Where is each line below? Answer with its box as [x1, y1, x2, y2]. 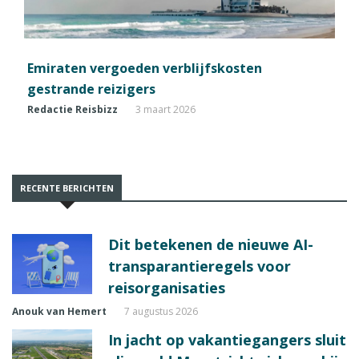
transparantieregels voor [108, 256, 291, 276]
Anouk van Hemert [12, 304, 107, 318]
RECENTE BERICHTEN [20, 181, 114, 194]
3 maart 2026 [135, 102, 196, 116]
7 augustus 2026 [124, 304, 198, 318]
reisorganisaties [108, 277, 225, 297]
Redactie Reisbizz [27, 102, 118, 116]
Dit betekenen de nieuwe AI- [108, 234, 313, 254]
